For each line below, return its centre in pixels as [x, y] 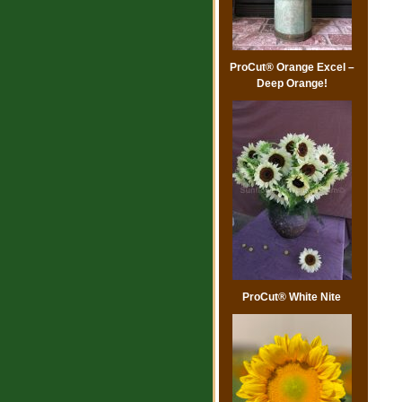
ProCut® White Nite [292, 297]
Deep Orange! [292, 84]
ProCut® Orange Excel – [292, 68]
